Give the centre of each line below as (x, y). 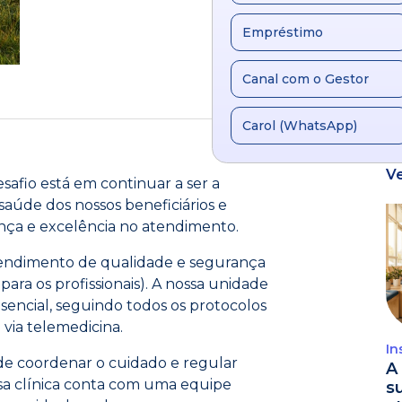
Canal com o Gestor (306, 79)
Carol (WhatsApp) (300, 126)
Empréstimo (283, 32)
